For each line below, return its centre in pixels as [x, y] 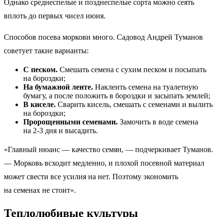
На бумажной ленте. [59, 87]
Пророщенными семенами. [71, 122]
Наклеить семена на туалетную [147, 87]
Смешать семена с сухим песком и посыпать [132, 69]
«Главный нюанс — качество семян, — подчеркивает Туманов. [108, 149]
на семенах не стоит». [40, 190]
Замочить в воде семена [159, 122]
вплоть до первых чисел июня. [55, 15]
